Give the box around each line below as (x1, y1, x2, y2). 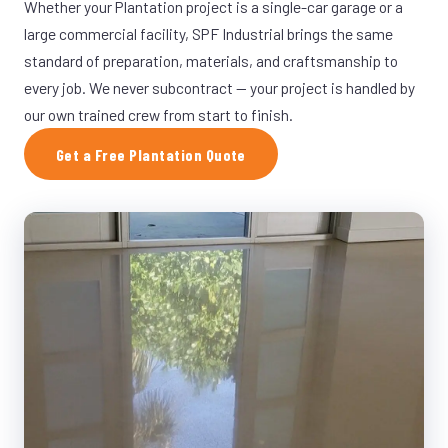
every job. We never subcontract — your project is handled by (24, 78, 415, 97)
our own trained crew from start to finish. (24, 105, 293, 124)
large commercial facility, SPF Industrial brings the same (24, 24, 393, 43)
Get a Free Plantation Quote (56, 144, 246, 164)
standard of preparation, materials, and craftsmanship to (24, 51, 398, 70)
